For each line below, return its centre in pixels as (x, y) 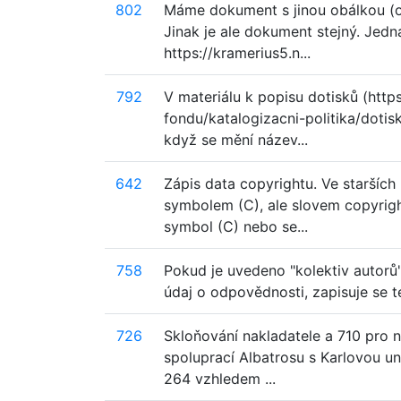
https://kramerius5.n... (237, 53)
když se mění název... (236, 140)
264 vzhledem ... (220, 379)
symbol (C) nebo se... (236, 226)
